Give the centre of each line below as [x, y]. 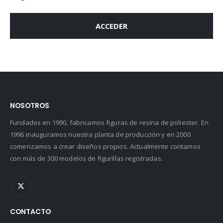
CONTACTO [30, 212]
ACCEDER [111, 26]
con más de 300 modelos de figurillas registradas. [86, 158]
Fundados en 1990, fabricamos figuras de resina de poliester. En [109, 122]
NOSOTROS [30, 106]
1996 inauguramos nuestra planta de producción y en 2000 [100, 134]
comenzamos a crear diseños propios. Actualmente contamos [105, 146]
